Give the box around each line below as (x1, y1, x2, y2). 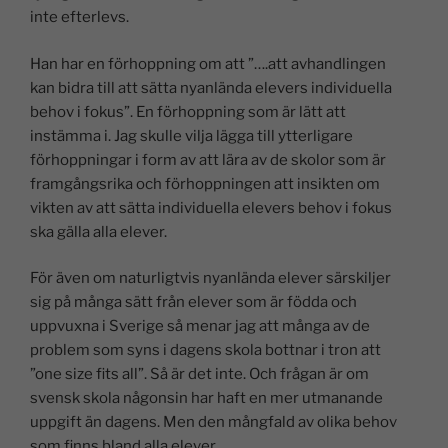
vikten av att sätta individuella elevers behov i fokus (30, 198, 392, 217)
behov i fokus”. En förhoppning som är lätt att (30, 102, 346, 121)
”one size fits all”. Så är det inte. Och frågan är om (30, 365, 369, 384)
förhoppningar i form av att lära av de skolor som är (30, 150, 386, 169)
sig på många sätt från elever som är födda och (30, 293, 357, 312)
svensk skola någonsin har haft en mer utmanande (30, 389, 383, 408)
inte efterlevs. (30, 8, 129, 27)
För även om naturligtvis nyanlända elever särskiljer (30, 269, 391, 288)
